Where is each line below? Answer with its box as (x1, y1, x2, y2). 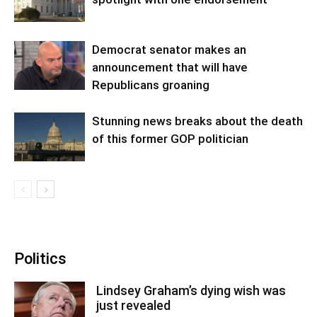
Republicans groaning (92, 77, 209, 92)
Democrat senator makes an (92, 42, 246, 57)
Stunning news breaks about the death (92, 113, 303, 128)
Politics (14, 249, 67, 267)
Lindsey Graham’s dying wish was (96, 282, 286, 298)
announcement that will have (92, 59, 248, 74)
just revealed (96, 297, 171, 313)
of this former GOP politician (92, 131, 248, 146)
